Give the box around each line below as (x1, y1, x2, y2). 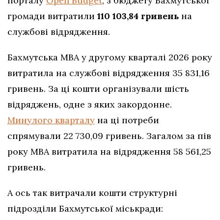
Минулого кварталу (7, 114, 95, 126)
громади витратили (7, 10, 97, 22)
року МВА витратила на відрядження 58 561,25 (7, 145, 211, 157)
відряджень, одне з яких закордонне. (7, 98, 172, 110)
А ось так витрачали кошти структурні (7, 187, 177, 198)
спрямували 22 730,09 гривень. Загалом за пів (7, 130, 211, 141)
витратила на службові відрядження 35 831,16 (7, 67, 210, 79)
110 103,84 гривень (97, 10, 179, 22)
